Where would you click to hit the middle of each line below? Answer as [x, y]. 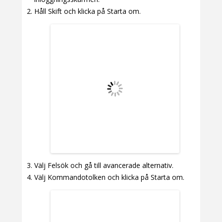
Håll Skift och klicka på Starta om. [87, 11]
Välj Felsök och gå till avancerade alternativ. [104, 166]
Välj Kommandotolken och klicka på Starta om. [109, 177]
